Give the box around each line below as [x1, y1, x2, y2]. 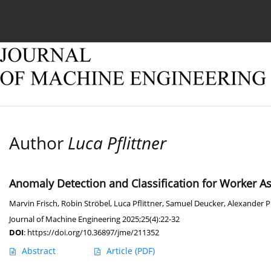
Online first [106, 11, 152, 22]
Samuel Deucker [166, 198, 224, 209]
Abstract [22, 245, 56, 257]
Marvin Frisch [9, 198, 57, 209]
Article [106, 245, 135, 257]
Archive [176, 11, 206, 22]
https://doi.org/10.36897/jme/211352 [27, 227, 159, 238]
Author [9, 131, 68, 155]
